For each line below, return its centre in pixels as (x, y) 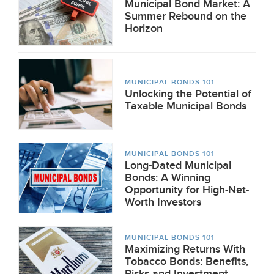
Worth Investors (163, 202)
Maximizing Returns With (185, 249)
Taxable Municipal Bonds (186, 106)
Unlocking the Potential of (188, 94)
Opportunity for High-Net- (187, 190)
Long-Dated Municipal (178, 165)
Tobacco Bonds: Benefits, (187, 261)
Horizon (144, 28)
